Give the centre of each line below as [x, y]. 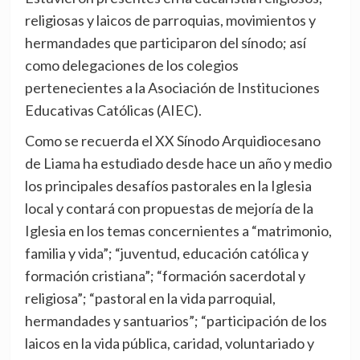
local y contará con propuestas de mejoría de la [169, 208]
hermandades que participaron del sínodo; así [165, 42]
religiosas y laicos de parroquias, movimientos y [170, 20]
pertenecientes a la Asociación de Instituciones [172, 87]
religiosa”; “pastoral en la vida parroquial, [150, 298]
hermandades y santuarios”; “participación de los [176, 320]
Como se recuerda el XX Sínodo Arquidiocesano [172, 140]
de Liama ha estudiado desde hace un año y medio [178, 163]
